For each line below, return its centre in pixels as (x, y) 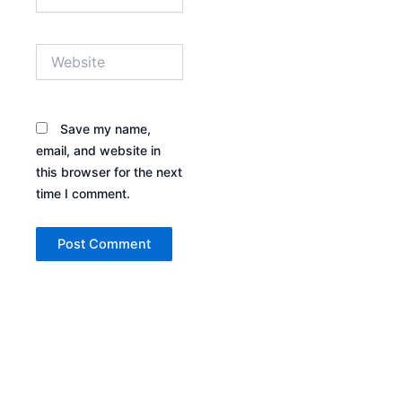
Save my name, (105, 128)
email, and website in (98, 150)
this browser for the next (109, 171)
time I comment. (83, 193)
